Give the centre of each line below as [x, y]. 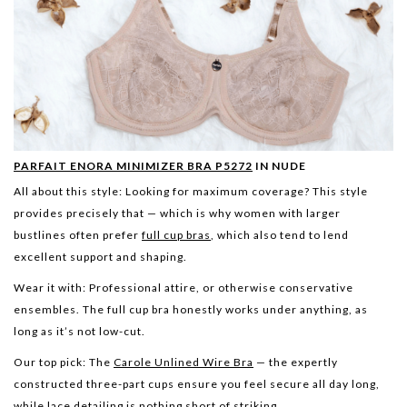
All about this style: [68, 191]
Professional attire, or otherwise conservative [220, 287]
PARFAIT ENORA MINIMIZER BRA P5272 [133, 165]
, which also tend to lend [280, 234]
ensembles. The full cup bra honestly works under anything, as [191, 309]
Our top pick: [50, 362]
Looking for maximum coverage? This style [245, 191]
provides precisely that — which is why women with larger [177, 213]
